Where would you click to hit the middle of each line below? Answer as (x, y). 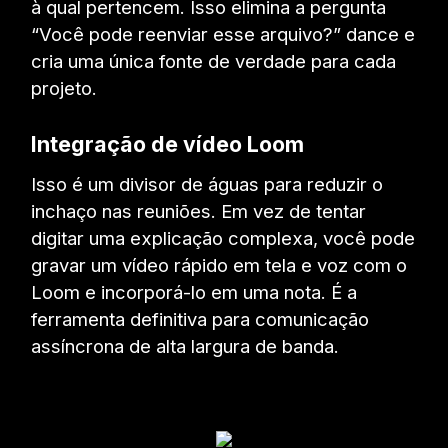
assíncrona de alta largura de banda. (185, 345)
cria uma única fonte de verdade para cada (214, 60)
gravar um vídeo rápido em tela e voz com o (219, 264)
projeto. (64, 87)
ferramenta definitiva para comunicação (200, 318)
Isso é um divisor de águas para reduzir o (207, 183)
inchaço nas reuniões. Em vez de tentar (199, 210)
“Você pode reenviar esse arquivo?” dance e (223, 33)
